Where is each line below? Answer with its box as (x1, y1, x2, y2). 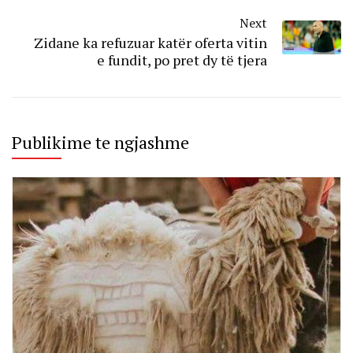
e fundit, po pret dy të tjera (97, 50, 267, 69)
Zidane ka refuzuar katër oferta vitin (34, 32, 267, 52)
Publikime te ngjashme (12, 130, 189, 154)
